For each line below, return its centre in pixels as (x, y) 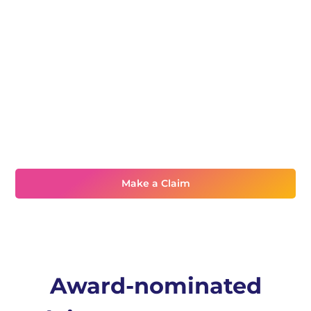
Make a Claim (155, 183)
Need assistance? (155, 131)
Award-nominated (155, 286)
